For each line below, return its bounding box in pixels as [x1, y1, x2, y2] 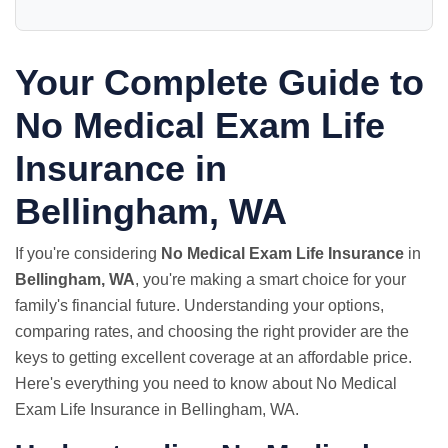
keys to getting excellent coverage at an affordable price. [15, 349, 412, 366]
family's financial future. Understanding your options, [15, 297, 384, 314]
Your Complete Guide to [15, 62, 424, 103]
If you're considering [15, 245, 161, 262]
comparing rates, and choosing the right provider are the [15, 323, 409, 340]
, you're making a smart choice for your [135, 271, 406, 288]
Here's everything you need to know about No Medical [15, 375, 397, 392]
